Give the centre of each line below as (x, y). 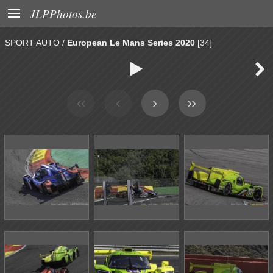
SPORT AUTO (32, 43)
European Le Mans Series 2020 (131, 43)
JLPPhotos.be (63, 13)
